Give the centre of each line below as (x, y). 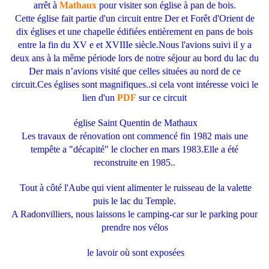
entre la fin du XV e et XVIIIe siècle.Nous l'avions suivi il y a (134, 45)
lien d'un (100, 98)
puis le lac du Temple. (134, 201)
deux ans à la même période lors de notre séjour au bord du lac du (134, 58)
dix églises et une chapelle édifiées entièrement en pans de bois (134, 32)
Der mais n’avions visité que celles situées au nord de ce (134, 71)
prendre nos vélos (134, 228)
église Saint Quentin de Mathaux (134, 123)
